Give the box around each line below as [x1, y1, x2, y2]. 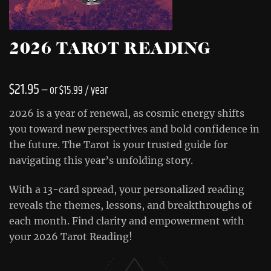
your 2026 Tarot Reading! [9, 230, 132, 243]
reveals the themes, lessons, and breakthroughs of [9, 199, 252, 211]
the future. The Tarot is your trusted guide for [9, 139, 227, 151]
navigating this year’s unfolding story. [9, 154, 193, 166]
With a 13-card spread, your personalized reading [9, 183, 244, 195]
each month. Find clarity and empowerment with [9, 215, 244, 227]
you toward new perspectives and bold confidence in [9, 123, 260, 135]
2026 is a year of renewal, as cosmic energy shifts [9, 107, 244, 119]
